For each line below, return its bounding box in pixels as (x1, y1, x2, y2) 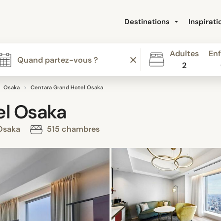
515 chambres (45, 124, 100, 135)
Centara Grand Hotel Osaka (31, 84, 103, 91)
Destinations (124, 17, 172, 27)
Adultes (169, 48, 199, 59)
